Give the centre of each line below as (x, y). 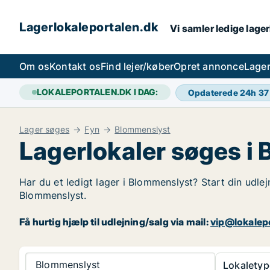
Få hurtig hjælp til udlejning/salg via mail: (115, 222)
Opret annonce (209, 66)
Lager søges (45, 129)
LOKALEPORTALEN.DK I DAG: (97, 92)
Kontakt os (75, 66)
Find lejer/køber (137, 66)
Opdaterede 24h (223, 93)
